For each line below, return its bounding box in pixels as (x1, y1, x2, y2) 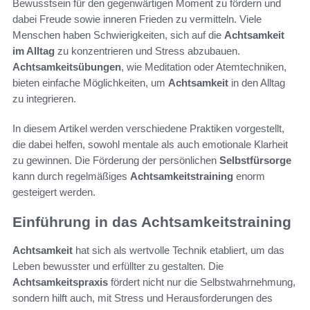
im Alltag (12, 45, 55, 57)
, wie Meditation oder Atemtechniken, (121, 61, 286, 73)
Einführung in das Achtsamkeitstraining (12, 214, 291, 230)
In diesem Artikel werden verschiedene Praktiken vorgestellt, (12, 122, 284, 135)
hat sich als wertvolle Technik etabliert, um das (73, 244, 284, 256)
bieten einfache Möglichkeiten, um (12, 77, 168, 89)
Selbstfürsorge (219, 154, 291, 167)
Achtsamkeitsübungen (12, 61, 121, 73)
